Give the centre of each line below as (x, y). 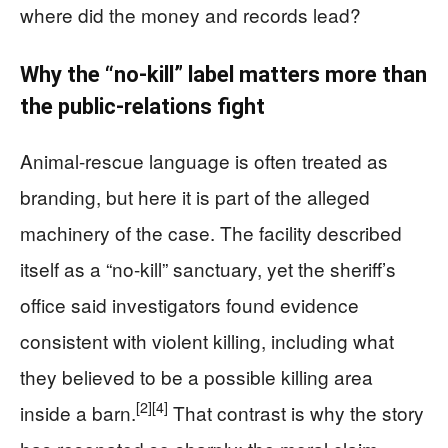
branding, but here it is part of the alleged (195, 196)
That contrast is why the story (296, 412)
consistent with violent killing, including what (207, 340)
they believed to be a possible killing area (196, 376)
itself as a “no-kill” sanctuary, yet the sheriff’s (208, 268)
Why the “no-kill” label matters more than (223, 74)
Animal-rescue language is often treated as (204, 160)
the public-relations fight (142, 106)
